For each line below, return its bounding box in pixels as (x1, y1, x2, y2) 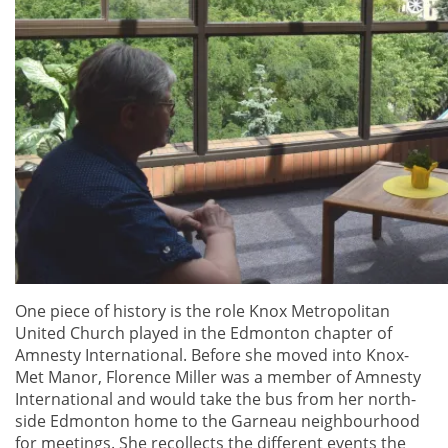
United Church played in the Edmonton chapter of (15, 322, 392, 345)
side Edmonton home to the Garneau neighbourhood (15, 410, 420, 433)
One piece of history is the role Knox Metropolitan (15, 300, 390, 323)
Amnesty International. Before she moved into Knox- (15, 344, 409, 367)
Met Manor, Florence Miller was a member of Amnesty (15, 366, 421, 389)
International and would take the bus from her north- (15, 388, 416, 411)
